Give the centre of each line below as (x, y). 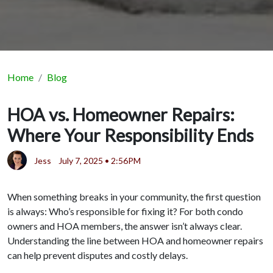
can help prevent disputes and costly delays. (97, 255)
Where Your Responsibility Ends (130, 136)
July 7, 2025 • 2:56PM (100, 160)
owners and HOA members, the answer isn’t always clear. (125, 226)
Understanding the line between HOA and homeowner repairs (135, 241)
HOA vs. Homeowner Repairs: (121, 115)
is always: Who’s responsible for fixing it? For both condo (125, 211)
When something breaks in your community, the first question (134, 197)
